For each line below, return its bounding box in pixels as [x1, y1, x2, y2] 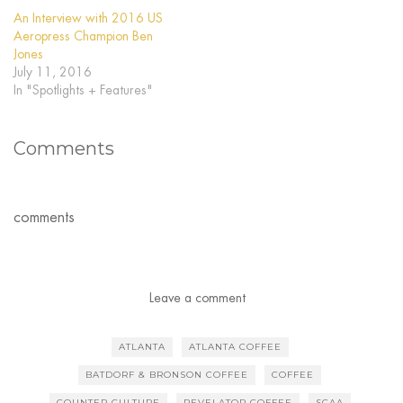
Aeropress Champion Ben [13, 28, 153, 45]
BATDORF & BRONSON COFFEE [85, 369, 248, 381]
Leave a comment [148, 290, 246, 307]
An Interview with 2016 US [13, 10, 163, 27]
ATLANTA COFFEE [188, 341, 282, 354]
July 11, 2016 [13, 64, 92, 81]
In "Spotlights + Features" [13, 82, 153, 99]
